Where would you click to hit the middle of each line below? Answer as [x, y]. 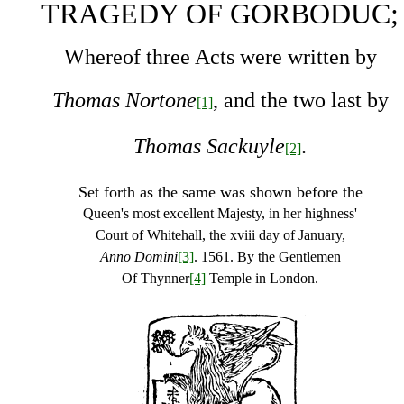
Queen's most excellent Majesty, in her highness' [220, 213]
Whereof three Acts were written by [220, 57]
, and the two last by [300, 100]
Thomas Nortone [124, 100]
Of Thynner [156, 278]
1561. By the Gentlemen [269, 257]
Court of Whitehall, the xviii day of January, [220, 235]
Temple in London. [262, 278]
